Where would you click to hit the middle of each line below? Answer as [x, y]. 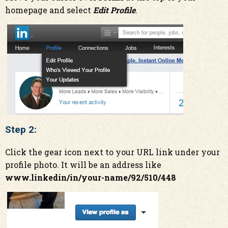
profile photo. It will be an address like [83, 165]
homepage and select [49, 10]
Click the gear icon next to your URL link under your [112, 152]
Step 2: [21, 130]
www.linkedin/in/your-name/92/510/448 [91, 177]
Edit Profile [114, 10]
